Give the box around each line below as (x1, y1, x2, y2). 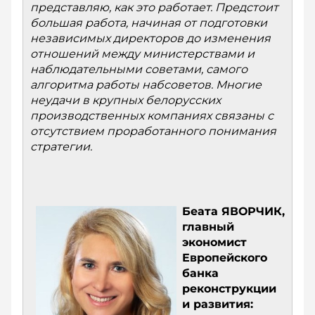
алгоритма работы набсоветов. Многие (30, 78, 262, 91)
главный (182, 220, 234, 233)
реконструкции (182, 282, 276, 295)
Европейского (182, 251, 267, 264)
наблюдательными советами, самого (30, 63, 247, 76)
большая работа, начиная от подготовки (30, 16, 267, 30)
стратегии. (30, 140, 92, 153)
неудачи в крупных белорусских (30, 94, 221, 107)
